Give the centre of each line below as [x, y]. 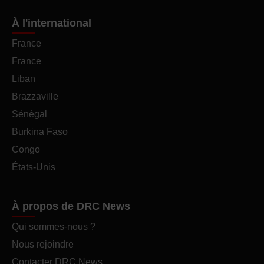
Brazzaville [35, 96]
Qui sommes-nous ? [54, 227]
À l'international [52, 23]
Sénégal [29, 114]
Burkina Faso [40, 132]
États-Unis [34, 167]
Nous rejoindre [43, 244]
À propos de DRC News [71, 206]
